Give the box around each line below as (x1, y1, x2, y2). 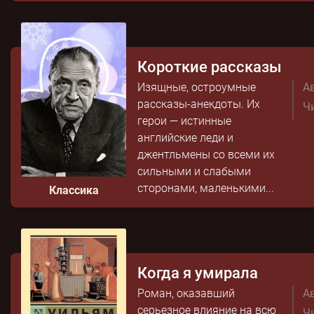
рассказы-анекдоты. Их (137, 97, 260, 111)
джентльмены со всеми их (137, 148, 275, 161)
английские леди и (137, 131, 233, 144)
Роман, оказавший (137, 287, 235, 300)
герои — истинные (137, 114, 231, 128)
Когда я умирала (137, 264, 258, 282)
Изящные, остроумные (137, 81, 256, 94)
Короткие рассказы (137, 58, 282, 76)
